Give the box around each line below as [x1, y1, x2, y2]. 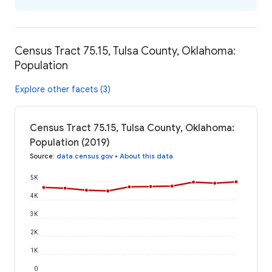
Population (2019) [30, 136, 110, 149]
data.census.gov [56, 151, 113, 160]
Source [30, 151, 53, 160]
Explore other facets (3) [15, 83, 110, 95]
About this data [120, 151, 173, 160]
